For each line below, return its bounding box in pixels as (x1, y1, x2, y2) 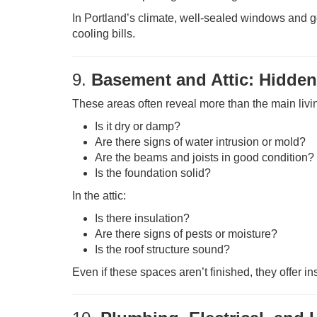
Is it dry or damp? (95, 120, 180, 132)
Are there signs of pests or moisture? (95, 228, 277, 240)
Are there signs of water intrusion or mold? (95, 136, 306, 148)
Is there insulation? (95, 212, 190, 224)
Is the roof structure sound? (95, 243, 230, 255)
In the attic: (72, 190, 126, 202)
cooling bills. (72, 28, 135, 40)
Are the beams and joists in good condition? (95, 151, 314, 163)
